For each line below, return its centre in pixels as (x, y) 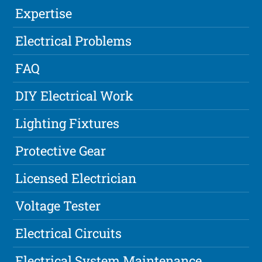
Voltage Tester (58, 205)
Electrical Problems (74, 40)
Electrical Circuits (69, 233)
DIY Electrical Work (75, 95)
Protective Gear (61, 150)
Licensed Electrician (76, 178)
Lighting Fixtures (68, 123)
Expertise (44, 13)
